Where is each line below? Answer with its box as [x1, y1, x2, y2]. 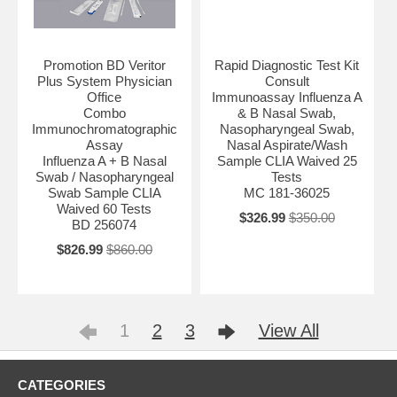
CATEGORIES [18, 377, 105, 393]
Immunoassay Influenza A [211, 89, 362, 105]
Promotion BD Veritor [43, 57, 166, 73]
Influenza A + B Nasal [42, 152, 167, 168]
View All [258, 320, 319, 340]
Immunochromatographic [31, 121, 177, 136]
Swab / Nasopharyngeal [35, 168, 174, 184]
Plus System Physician [36, 73, 172, 89]
